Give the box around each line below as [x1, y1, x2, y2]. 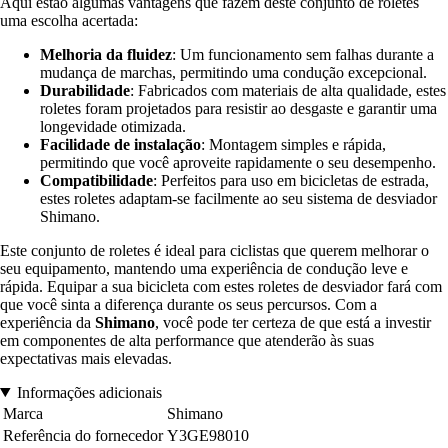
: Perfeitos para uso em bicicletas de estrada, [153, 171, 429, 189]
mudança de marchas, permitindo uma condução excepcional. [40, 63, 427, 81]
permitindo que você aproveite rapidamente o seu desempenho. [40, 153, 436, 171]
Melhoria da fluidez [40, 45, 172, 63]
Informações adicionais [16, 383, 162, 401]
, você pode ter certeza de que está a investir [155, 313, 431, 331]
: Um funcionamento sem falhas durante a [172, 45, 434, 63]
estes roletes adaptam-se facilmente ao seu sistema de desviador [40, 189, 437, 207]
